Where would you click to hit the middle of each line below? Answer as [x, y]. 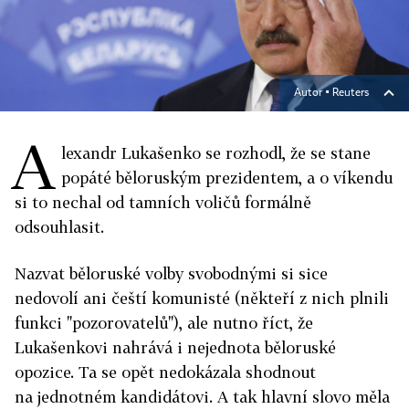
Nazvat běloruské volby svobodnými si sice [171, 274]
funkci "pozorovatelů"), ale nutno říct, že [164, 323]
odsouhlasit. [59, 227]
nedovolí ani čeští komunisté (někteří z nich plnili [202, 299]
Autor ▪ [313, 94]
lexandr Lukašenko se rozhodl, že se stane [216, 153]
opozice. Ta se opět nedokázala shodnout [165, 372]
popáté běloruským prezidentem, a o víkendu [227, 178]
